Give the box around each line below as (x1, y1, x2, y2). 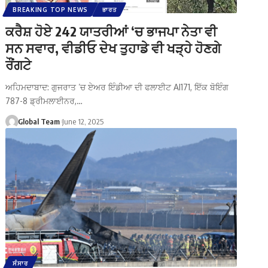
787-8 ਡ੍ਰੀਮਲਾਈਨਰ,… (5, 95, 83, 106)
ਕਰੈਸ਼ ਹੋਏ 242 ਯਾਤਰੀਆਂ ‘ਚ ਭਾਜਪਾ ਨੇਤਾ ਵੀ (5, 22, 218, 39)
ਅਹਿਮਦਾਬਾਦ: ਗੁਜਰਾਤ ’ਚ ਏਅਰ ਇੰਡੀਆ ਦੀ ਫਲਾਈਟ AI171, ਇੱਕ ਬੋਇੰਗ (5, 81, 229, 92)
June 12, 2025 (62, 116, 104, 126)
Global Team (17, 116, 60, 126)
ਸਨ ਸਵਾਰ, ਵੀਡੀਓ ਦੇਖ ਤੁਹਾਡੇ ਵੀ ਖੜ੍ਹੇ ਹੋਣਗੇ (5, 39, 221, 56)
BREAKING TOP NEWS (13, 5, 89, 13)
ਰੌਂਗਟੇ (5, 56, 32, 73)
